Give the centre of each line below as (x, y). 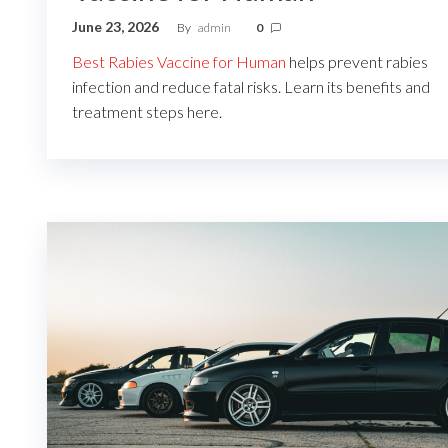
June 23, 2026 (117, 27)
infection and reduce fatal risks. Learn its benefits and (251, 87)
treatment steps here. (147, 112)
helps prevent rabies (357, 62)
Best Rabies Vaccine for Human (179, 62)
